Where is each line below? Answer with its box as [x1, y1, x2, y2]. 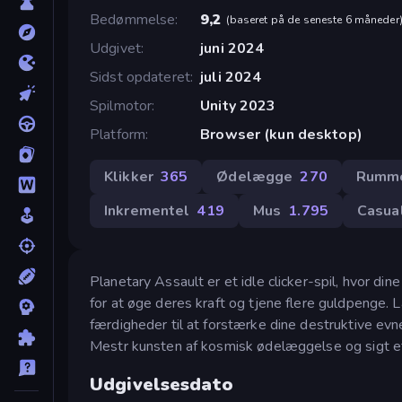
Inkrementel [104, 200, 190, 221]
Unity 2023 [200, 95, 276, 116]
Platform [90, 124, 146, 144]
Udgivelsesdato [90, 372, 233, 398]
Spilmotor [90, 95, 153, 116]
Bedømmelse [90, 9, 176, 30]
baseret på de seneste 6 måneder [229, 12, 399, 27]
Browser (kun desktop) [200, 124, 363, 144]
